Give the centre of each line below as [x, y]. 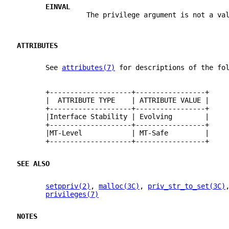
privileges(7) [72, 194]
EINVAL [58, 7]
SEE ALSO [33, 163]
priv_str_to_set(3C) [187, 186]
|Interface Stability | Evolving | [113, 117]
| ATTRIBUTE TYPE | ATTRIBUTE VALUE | [113, 100]
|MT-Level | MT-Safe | [113, 133]
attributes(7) [88, 68]
